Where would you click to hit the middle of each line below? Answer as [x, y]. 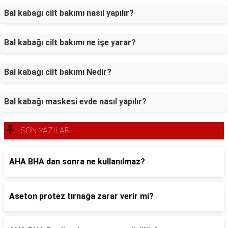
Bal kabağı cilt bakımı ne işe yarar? [70, 42]
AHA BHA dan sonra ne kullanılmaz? [77, 162]
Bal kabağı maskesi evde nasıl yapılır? [75, 102]
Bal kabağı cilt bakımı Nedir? [58, 72]
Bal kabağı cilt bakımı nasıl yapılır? [69, 13]
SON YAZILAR [45, 131]
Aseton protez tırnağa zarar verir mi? [81, 196]
